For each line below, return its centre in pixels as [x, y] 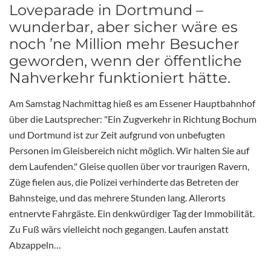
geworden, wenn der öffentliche [126, 61]
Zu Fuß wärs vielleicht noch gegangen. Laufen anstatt [119, 229]
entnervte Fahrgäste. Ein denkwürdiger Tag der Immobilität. [132, 214]
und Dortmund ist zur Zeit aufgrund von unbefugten [117, 135]
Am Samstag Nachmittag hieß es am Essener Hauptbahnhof [132, 103]
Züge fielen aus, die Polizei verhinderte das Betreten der [124, 182]
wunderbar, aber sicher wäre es [123, 27]
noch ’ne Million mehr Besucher [124, 44]
